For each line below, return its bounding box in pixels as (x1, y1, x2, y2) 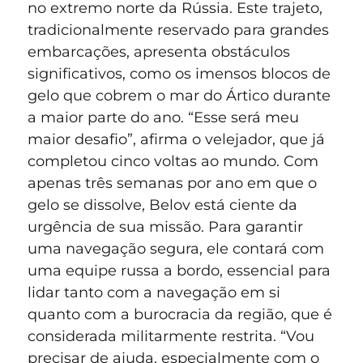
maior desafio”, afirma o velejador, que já (28, 130, 325, 149)
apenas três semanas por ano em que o (28, 174, 317, 193)
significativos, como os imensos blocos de (28, 65, 331, 83)
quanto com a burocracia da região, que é (28, 305, 332, 324)
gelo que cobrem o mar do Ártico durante (28, 87, 331, 105)
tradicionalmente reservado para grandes (28, 21, 329, 40)
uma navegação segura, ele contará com (28, 240, 324, 258)
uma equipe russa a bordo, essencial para (28, 262, 331, 280)
